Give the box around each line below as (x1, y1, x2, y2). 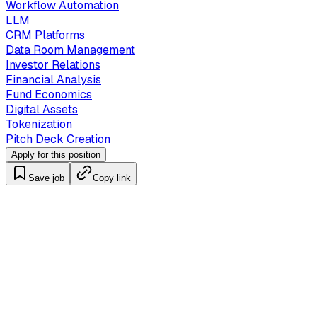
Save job (28, 172, 64, 183)
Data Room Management (6, 42, 135, 57)
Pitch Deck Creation (6, 131, 110, 146)
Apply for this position (11, 149, 100, 160)
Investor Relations (6, 57, 100, 72)
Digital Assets (6, 101, 78, 117)
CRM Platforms (6, 27, 85, 42)
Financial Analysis (6, 71, 101, 87)
